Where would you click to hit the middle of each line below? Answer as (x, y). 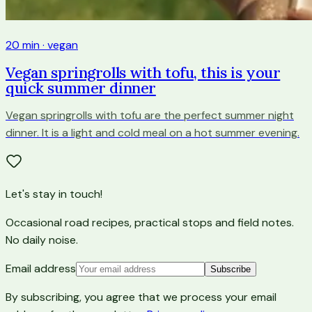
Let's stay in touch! (54, 194)
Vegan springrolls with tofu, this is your (143, 73)
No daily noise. (42, 240)
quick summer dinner (81, 88)
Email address (41, 269)
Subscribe (231, 270)
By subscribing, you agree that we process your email (141, 297)
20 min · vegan (42, 45)
